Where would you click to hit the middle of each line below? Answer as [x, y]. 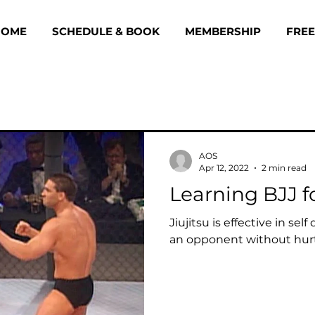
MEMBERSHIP [223, 31]
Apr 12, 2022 [224, 168]
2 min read [284, 168]
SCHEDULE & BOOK [105, 31]
